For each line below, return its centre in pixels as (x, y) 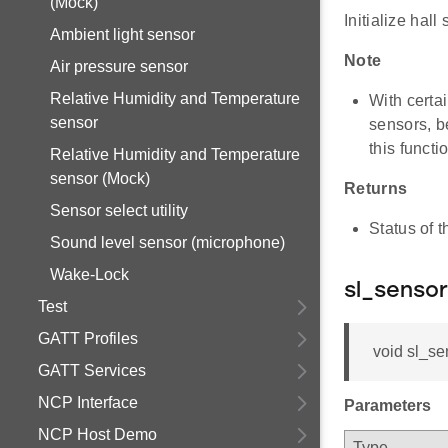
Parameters (387, 406)
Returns (376, 189)
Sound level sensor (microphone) (167, 242)
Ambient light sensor (122, 34)
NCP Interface (88, 402)
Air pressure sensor (119, 66)
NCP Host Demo (97, 434)
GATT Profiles (88, 338)
